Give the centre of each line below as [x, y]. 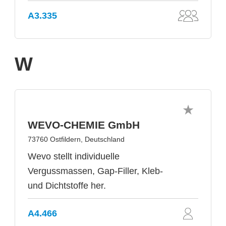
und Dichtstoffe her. [67, 186]
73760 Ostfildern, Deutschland [76, 139]
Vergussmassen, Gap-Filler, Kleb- [95, 171]
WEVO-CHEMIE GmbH [84, 125]
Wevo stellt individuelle [74, 156]
